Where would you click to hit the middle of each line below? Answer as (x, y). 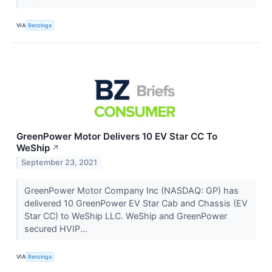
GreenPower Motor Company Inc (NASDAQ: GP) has (131, 190)
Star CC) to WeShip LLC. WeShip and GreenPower (125, 216)
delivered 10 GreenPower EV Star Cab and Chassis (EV (136, 203)
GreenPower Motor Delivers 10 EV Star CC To (117, 136)
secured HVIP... (57, 228)
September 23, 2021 (59, 163)
